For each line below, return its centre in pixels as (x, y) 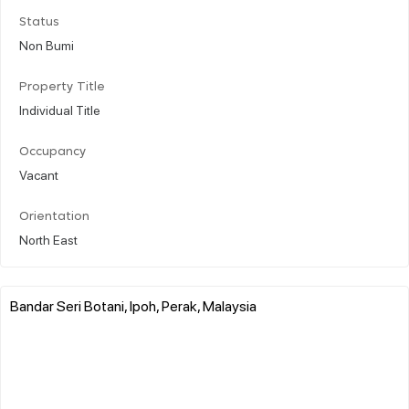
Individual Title (60, 109)
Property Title (62, 87)
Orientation (54, 216)
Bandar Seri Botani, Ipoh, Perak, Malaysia (133, 305)
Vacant (39, 174)
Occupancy (52, 152)
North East (48, 239)
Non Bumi (47, 44)
